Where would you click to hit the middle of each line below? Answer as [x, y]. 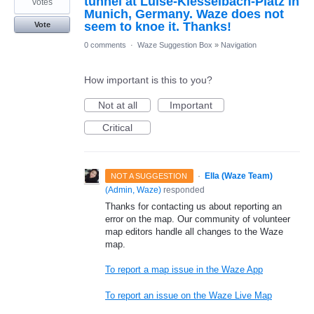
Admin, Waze [133, 190]
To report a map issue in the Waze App [184, 270]
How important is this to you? [148, 80]
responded [183, 190]
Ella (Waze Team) [238, 176]
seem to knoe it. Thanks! [158, 27]
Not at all [117, 105]
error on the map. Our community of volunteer [198, 219]
